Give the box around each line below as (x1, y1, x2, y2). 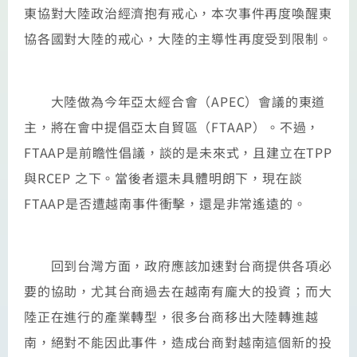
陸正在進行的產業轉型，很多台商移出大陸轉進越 (24, 307, 319, 327)
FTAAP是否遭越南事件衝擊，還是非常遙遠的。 (24, 193, 307, 213)
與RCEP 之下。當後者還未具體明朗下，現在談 (24, 167, 303, 187)
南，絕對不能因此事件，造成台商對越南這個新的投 (24, 332, 332, 352)
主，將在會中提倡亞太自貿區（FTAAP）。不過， (24, 116, 320, 136)
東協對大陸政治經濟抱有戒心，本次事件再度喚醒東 (24, 3, 332, 23)
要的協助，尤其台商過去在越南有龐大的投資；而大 (24, 281, 332, 301)
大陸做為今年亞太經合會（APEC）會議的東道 (24, 91, 326, 111)
